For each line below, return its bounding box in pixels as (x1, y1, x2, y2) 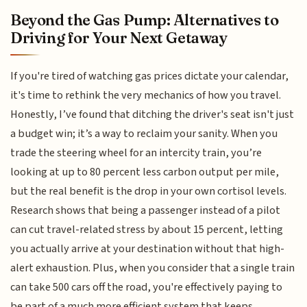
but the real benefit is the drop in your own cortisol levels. (10, 183, 287, 200)
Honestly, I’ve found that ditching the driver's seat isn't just (10, 106, 295, 123)
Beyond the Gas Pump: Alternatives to (10, 10, 279, 30)
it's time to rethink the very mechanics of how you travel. (10, 87, 282, 104)
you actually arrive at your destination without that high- (10, 241, 285, 258)
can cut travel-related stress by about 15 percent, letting (10, 221, 284, 238)
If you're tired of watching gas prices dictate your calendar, (10, 68, 289, 85)
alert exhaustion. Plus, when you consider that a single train (10, 260, 295, 277)
